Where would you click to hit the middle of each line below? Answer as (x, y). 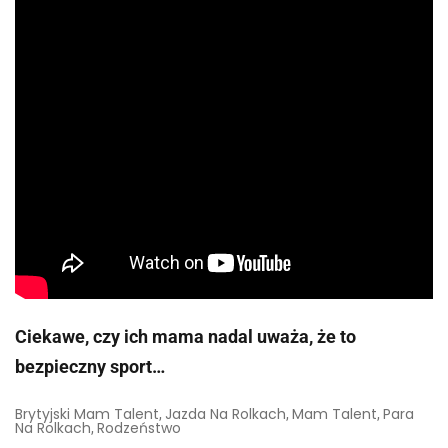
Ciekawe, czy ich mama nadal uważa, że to (185, 337)
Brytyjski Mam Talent (87, 413)
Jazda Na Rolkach (225, 413)
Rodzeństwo (139, 427)
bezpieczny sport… (90, 367)
